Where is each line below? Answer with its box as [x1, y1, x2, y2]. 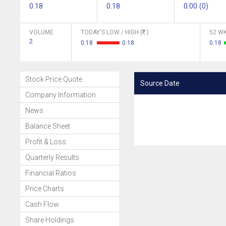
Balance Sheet [25, 122, 70, 130]
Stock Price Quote [25, 75, 82, 83]
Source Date [140, 79, 180, 87]
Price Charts [25, 185, 64, 193]
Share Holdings [25, 216, 74, 224]
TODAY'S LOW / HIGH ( [81, 29, 142, 36]
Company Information [25, 91, 96, 99]
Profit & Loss [25, 138, 66, 146]
